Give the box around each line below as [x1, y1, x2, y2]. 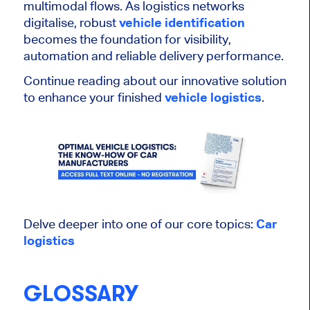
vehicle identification [118, 15, 245, 30]
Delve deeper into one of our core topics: [23, 217, 256, 232]
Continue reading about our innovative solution [23, 73, 286, 89]
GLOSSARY [23, 281, 138, 307]
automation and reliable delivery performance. [23, 48, 284, 64]
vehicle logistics [164, 90, 262, 105]
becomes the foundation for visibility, [23, 32, 231, 47]
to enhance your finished [23, 90, 165, 105]
